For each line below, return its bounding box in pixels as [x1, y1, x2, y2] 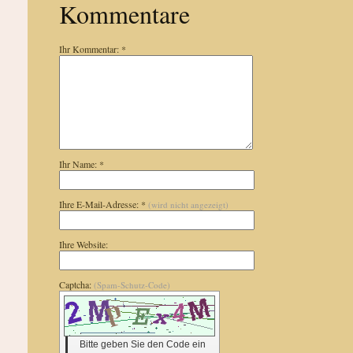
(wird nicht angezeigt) [147, 199, 229, 210]
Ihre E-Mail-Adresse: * [58, 198, 148, 210]
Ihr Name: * [58, 158, 104, 170]
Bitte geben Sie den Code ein [79, 339, 206, 350]
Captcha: [58, 278, 94, 291]
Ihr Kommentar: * [58, 43, 126, 55]
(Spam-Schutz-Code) [93, 279, 170, 291]
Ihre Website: [58, 238, 108, 251]
